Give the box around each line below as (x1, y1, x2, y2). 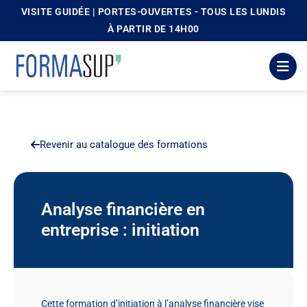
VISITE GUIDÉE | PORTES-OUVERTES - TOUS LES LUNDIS (21, 6, 286, 17)
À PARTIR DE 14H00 (108, 23, 199, 34)
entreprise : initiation (41, 220, 199, 240)
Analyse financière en (41, 199, 205, 219)
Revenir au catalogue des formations (40, 138, 208, 151)
